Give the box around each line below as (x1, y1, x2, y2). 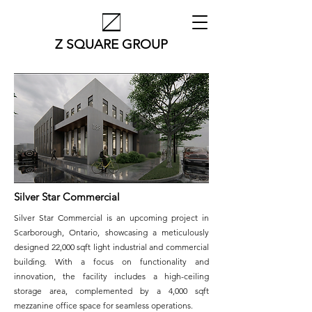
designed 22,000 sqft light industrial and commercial (14, 242, 209, 252)
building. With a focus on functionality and (14, 256, 209, 267)
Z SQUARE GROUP (55, 36, 168, 52)
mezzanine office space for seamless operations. (14, 300, 193, 311)
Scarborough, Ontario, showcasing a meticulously (14, 227, 209, 237)
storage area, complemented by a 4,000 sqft (14, 286, 209, 296)
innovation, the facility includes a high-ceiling (14, 271, 209, 281)
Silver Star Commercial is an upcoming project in (14, 212, 209, 223)
